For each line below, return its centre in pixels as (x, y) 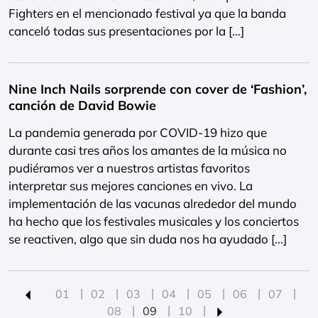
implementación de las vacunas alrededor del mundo (153, 203)
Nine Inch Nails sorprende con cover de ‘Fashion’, (158, 89)
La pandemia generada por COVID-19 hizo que (138, 132)
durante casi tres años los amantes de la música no (148, 150)
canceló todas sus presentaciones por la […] (126, 31)
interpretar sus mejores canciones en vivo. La (131, 186)
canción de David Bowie (82, 105)
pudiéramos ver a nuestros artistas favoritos (129, 168)
